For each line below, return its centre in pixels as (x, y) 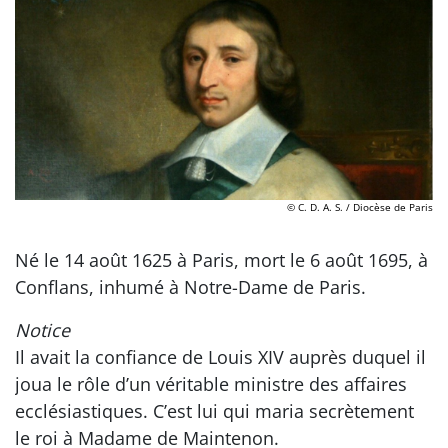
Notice (42, 329)
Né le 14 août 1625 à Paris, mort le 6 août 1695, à (221, 259)
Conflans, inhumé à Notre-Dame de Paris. (190, 286)
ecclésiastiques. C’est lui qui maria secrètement (214, 410)
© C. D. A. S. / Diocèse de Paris (360, 206)
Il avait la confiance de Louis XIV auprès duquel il (220, 356)
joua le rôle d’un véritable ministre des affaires (211, 383)
